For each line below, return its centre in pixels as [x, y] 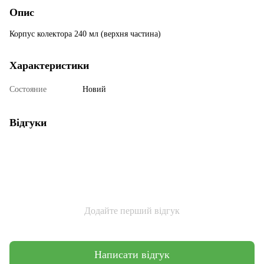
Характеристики [49, 65]
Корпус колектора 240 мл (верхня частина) [85, 34]
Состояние [28, 89]
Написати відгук [132, 255]
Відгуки [28, 122]
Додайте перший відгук [132, 210]
